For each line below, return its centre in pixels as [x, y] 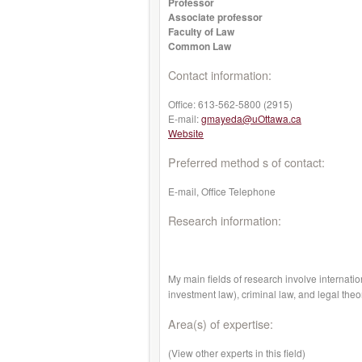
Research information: [225, 220]
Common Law [200, 46]
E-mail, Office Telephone [222, 191]
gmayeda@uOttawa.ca [251, 118]
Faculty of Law [201, 32]
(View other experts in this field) [237, 353]
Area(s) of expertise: [221, 324]
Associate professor [215, 17]
